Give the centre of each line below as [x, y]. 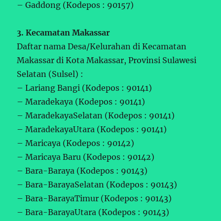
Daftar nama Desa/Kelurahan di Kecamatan [102, 46]
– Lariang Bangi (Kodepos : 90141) [85, 88]
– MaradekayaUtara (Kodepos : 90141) [92, 129]
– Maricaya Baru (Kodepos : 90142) [86, 157]
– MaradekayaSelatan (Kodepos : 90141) [96, 115]
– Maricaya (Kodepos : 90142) [76, 143]
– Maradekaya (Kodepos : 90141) [81, 101]
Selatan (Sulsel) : [50, 74]
